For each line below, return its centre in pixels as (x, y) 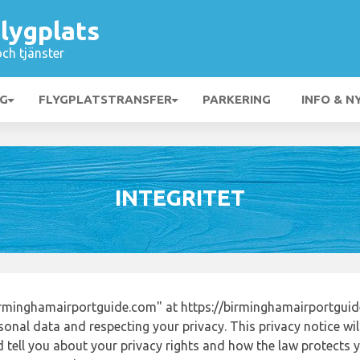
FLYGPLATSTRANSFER (105, 99)
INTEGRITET (180, 197)
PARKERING (237, 99)
